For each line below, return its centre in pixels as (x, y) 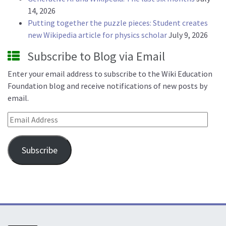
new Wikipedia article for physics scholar (97, 35)
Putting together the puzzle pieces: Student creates (118, 23)
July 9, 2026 (188, 35)
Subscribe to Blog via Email (96, 56)
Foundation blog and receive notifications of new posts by (107, 86)
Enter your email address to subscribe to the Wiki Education (110, 74)
